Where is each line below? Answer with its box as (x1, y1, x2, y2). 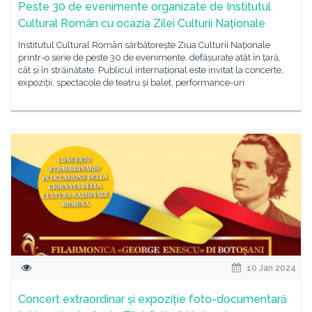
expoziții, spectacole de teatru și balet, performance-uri (18, 77, 244, 88)
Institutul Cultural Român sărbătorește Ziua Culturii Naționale (18, 40, 270, 50)
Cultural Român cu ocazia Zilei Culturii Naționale (18, 17, 265, 30)
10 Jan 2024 (244, 263, 296, 273)
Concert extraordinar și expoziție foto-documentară (18, 292, 287, 306)
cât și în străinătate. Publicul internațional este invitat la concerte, (18, 65, 283, 75)
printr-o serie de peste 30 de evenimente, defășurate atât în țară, (18, 52, 281, 63)
